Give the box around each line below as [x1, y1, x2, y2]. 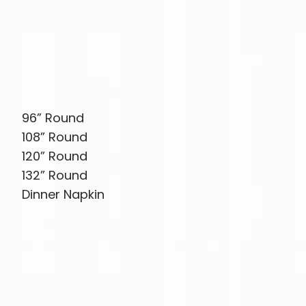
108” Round [22, 128, 88, 146]
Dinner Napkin [22, 186, 105, 204]
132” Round [22, 167, 88, 184]
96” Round [22, 109, 85, 127]
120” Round [22, 148, 88, 165]
